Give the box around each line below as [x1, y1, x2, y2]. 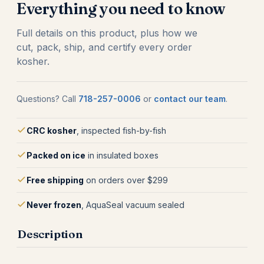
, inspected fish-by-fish [77, 126, 166, 136]
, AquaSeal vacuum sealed [81, 200, 184, 210]
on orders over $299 [84, 175, 168, 185]
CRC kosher [27, 126, 77, 136]
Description [18, 227, 83, 241]
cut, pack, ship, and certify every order [16, 41, 192, 53]
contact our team [154, 94, 226, 104]
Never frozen [27, 200, 81, 210]
